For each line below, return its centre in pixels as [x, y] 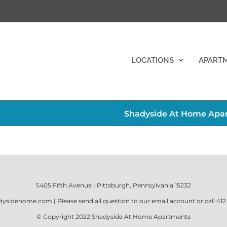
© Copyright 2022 [64, 217]
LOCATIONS [153, 60]
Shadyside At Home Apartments [141, 217]
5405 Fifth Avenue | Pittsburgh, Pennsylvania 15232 [113, 185]
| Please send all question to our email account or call [134, 201]
